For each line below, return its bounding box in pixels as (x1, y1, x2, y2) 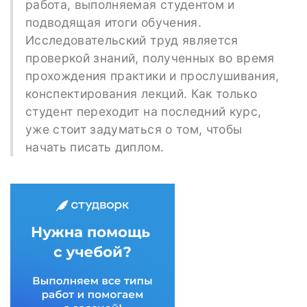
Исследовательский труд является (25, 32, 238, 47)
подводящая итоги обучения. (25, 14, 201, 29)
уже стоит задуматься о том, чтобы (25, 121, 243, 136)
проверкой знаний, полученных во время (25, 50, 275, 65)
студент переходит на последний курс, (25, 103, 262, 119)
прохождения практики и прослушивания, (25, 68, 280, 83)
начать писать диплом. (25, 139, 164, 154)
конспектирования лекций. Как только (25, 86, 258, 101)
